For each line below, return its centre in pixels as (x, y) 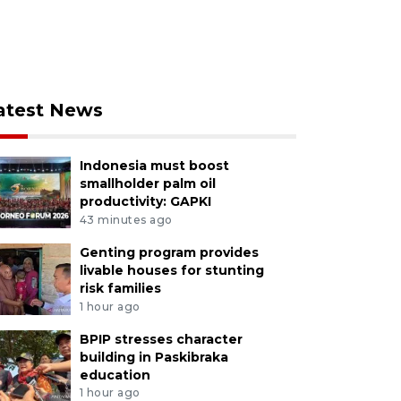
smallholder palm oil (147, 183)
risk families (120, 288)
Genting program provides (169, 252)
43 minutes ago (126, 219)
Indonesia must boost (154, 166)
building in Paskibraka (154, 357)
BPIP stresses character (161, 339)
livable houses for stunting (171, 270)
